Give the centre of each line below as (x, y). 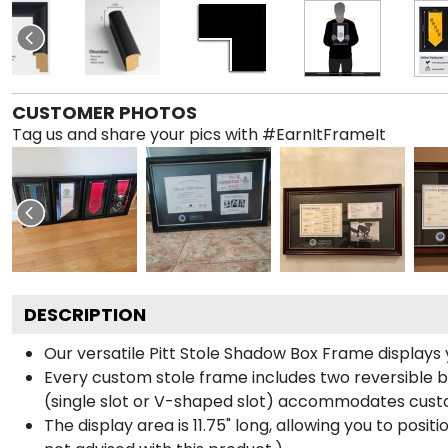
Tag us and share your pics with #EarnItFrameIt (199, 134)
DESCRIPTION (85, 314)
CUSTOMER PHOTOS (104, 112)
